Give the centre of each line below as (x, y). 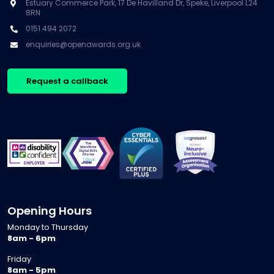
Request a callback (67, 81)
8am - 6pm (31, 239)
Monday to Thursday (48, 228)
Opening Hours (50, 211)
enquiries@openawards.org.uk (83, 44)
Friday (19, 259)
